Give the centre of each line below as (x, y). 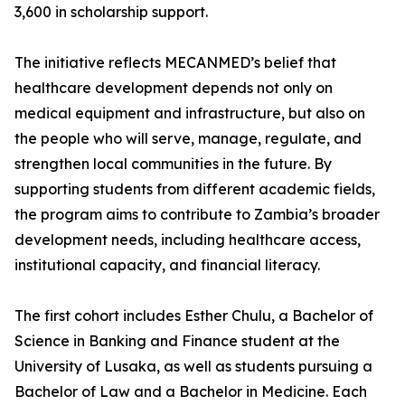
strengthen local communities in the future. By (173, 164)
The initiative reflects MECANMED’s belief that (175, 63)
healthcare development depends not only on (174, 88)
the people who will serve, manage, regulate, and (188, 139)
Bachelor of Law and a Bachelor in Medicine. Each (191, 392)
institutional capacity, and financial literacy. (167, 265)
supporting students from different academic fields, (195, 189)
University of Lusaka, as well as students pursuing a (193, 367)
